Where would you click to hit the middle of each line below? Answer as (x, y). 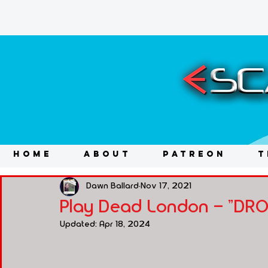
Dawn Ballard (112, 186)
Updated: (80, 224)
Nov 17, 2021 (166, 186)
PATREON (194, 154)
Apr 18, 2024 (125, 224)
